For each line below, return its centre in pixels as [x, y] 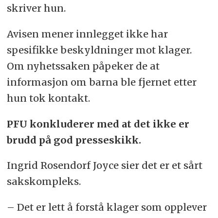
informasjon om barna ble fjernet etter [101, 82]
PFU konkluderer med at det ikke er [98, 124]
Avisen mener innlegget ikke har [87, 34]
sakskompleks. [44, 182]
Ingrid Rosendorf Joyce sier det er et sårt [104, 165]
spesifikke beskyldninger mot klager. [99, 50]
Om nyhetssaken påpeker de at [83, 66]
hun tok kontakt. [48, 98]
